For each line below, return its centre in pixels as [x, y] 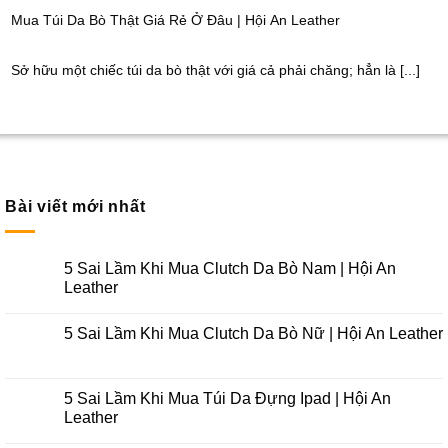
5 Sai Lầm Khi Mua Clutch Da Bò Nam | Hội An [230, 269]
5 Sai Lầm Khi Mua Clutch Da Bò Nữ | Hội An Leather [253, 334]
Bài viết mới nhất [75, 207]
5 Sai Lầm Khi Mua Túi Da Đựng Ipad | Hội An [227, 399]
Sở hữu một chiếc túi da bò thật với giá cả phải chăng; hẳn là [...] [216, 70]
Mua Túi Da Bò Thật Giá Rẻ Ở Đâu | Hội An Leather [176, 21]
